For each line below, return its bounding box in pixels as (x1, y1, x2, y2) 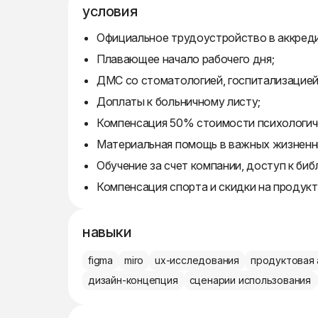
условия (82, 3, 138, 20)
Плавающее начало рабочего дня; (97, 52, 275, 66)
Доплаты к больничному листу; (97, 94, 261, 109)
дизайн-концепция (88, 274, 178, 286)
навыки (82, 224, 132, 241)
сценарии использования (189, 274, 312, 286)
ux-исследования (155, 254, 239, 266)
